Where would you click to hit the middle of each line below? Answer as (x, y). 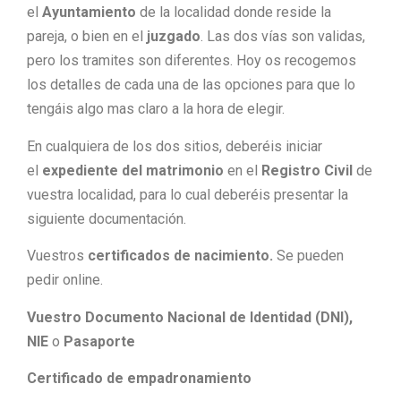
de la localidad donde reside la (234, 13)
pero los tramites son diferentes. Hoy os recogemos (192, 61)
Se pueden (310, 256)
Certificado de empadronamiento (139, 378)
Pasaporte (99, 341)
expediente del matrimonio (133, 170)
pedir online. (65, 280)
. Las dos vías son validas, (283, 37)
